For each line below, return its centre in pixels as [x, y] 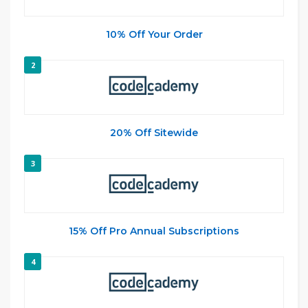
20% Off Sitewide [154, 133]
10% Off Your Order [154, 34]
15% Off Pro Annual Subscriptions [154, 231]
